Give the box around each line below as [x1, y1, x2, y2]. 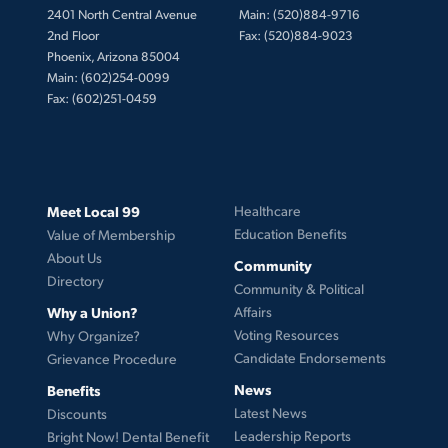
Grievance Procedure [46, 349, 177, 367]
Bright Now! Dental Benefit [46, 427, 209, 445]
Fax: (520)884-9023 [238, 26, 353, 43]
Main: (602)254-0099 [46, 68, 170, 85]
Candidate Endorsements [233, 348, 386, 366]
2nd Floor [46, 26, 99, 43]
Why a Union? [46, 302, 138, 321]
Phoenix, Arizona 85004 [46, 47, 180, 64]
